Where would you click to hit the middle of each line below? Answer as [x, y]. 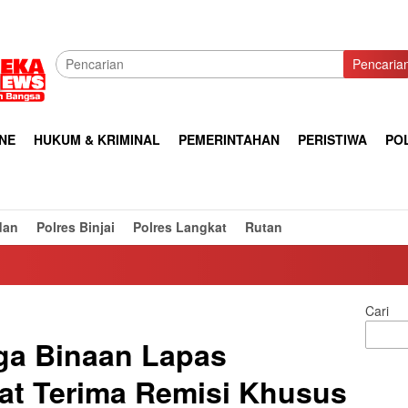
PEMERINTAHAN [229, 139]
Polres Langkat [180, 227]
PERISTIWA [332, 139]
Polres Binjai [76, 227]
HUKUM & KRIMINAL [97, 139]
